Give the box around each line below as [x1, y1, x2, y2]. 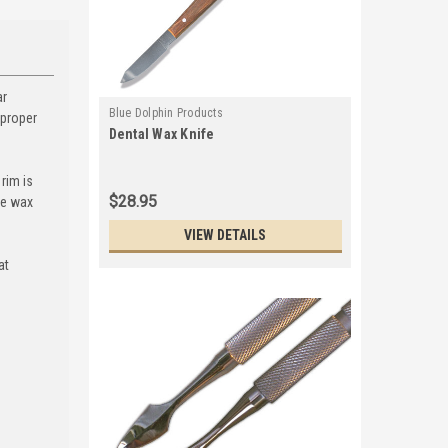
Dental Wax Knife [108, 126, 215, 142]
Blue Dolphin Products [108, 106, 223, 120]
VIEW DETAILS [184, 227, 266, 243]
